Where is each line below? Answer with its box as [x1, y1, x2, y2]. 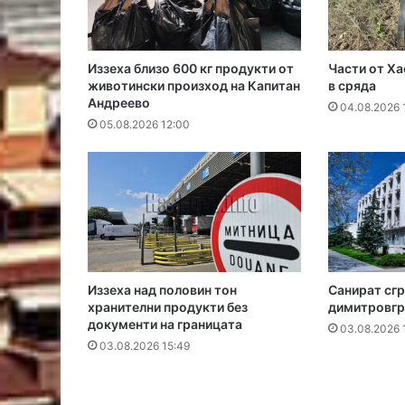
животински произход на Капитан [88, 78, 300, 94]
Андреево [88, 95, 150, 111]
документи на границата [88, 316, 242, 333]
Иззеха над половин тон [88, 282, 237, 298]
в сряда [327, 78, 376, 94]
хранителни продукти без [88, 299, 248, 316]
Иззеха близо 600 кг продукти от [88, 61, 294, 77]
